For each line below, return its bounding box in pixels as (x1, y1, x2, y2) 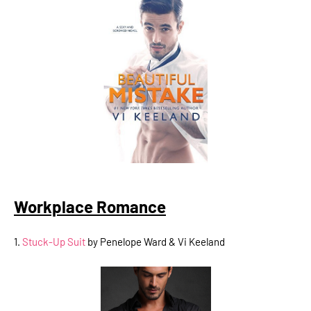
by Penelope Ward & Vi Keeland (85, 235, 225, 248)
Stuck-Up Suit (22, 235, 85, 248)
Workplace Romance (14, 196, 166, 217)
